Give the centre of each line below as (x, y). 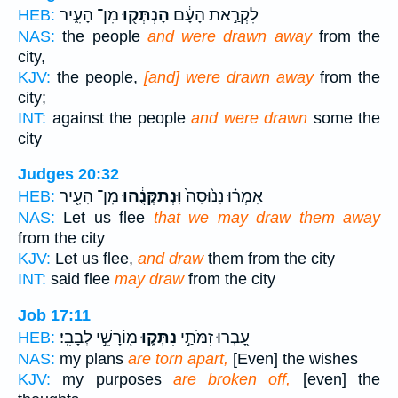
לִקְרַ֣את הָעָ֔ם (214, 15)
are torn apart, (178, 358)
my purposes (112, 379)
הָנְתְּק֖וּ (144, 15)
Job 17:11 (54, 315)
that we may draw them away (267, 218)
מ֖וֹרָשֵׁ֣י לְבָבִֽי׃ (99, 337)
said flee (80, 279)
